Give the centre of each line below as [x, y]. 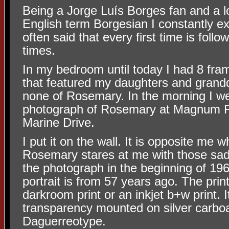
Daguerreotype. [64, 221]
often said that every [77, 37]
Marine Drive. [59, 122]
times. [39, 50]
